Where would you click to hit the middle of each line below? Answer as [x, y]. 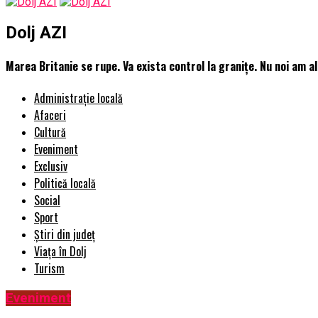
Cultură [50, 132]
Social [47, 201]
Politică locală [65, 183]
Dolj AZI [36, 32]
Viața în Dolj [60, 252]
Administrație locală [78, 98]
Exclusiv [51, 166]
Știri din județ [65, 235]
